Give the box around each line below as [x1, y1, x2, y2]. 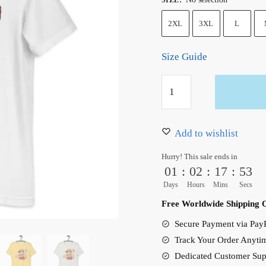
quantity [160, 172, 196, 184]
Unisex [160, 124, 191, 136]
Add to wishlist [174, 128, 238, 140]
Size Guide [161, 50, 207, 62]
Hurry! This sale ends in [161, 152, 237, 161]
